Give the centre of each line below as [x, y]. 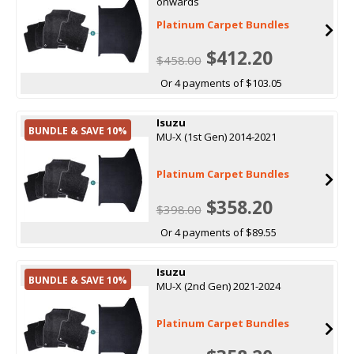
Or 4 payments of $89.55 [218, 232]
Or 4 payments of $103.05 [221, 83]
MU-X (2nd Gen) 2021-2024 [218, 286]
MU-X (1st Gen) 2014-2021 [216, 136]
